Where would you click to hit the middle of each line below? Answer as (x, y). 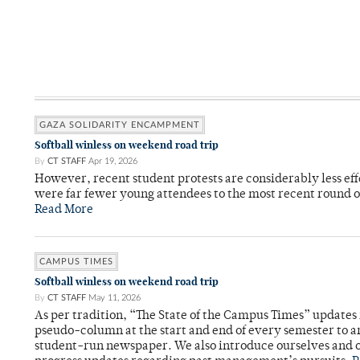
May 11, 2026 (115, 298)
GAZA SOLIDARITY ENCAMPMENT (120, 125)
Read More (64, 211)
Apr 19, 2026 (113, 162)
